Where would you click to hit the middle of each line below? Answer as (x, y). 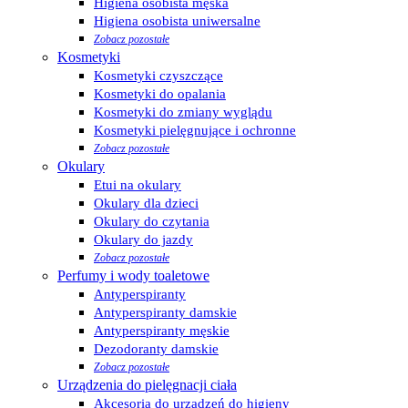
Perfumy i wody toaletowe (133, 276)
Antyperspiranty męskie (162, 331)
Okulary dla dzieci (146, 204)
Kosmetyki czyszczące (158, 76)
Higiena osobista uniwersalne (177, 21)
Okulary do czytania (152, 222)
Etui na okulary (138, 185)
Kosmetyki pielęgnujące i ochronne (195, 131)
